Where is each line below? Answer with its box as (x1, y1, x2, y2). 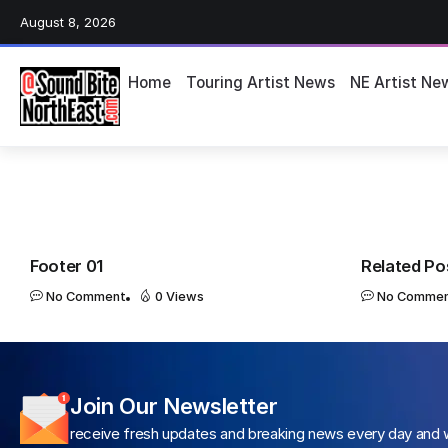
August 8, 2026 (20, 14, 116, 31)
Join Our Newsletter (70, 392, 278, 419)
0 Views (155, 288, 204, 304)
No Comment (46, 288, 126, 304)
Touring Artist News (185, 73, 335, 92)
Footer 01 (30, 255, 104, 276)
